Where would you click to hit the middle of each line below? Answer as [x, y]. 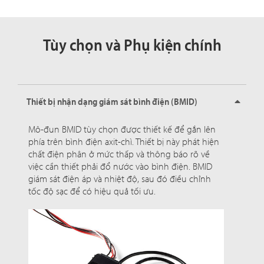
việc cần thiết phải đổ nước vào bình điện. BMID [120, 166]
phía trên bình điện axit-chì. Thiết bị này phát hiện [124, 142]
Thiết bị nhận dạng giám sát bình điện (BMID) [112, 102]
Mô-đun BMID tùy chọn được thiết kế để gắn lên [122, 129]
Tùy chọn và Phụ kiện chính [132, 45]
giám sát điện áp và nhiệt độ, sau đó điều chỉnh [120, 179]
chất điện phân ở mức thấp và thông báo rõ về [119, 154]
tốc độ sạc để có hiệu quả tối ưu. [92, 191]
